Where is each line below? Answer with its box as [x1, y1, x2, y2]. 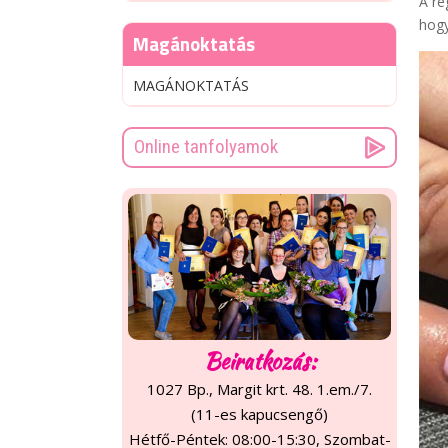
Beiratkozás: [203, 345, 316, 378]
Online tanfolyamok [134, 135, 278, 158]
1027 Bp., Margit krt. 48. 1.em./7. [147, 379, 372, 400]
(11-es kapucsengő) [191, 404, 328, 425]
